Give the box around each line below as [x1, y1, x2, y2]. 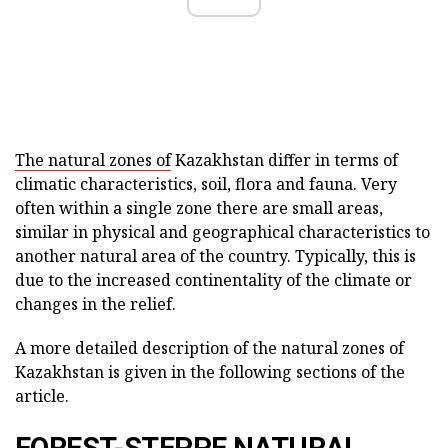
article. [15, 384, 69, 407]
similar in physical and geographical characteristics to [15, 220, 430, 243]
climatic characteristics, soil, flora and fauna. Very [15, 172, 397, 195]
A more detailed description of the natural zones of [15, 336, 404, 359]
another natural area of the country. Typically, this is [15, 244, 416, 267]
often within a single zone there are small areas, [15, 196, 383, 219]
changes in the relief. [15, 292, 176, 315]
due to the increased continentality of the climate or [15, 268, 412, 291]
